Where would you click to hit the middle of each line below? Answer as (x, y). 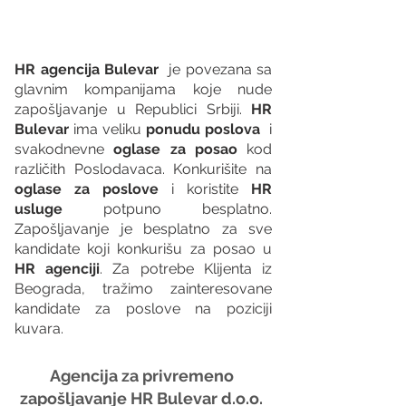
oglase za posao (175, 149)
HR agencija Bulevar (87, 69)
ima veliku (110, 129)
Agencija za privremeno (143, 375)
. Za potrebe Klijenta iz (186, 268)
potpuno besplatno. (167, 208)
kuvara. (39, 328)
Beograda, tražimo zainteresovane (143, 288)
